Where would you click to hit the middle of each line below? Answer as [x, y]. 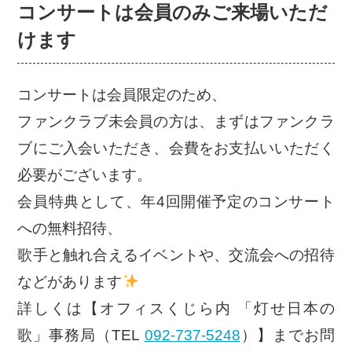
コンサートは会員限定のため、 [122, 95]
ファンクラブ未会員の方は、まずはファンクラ [176, 122]
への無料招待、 [70, 229]
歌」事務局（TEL [81, 335]
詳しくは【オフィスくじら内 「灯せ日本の [176, 309]
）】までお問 [287, 335]
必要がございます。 [85, 175]
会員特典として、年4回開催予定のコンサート [176, 202]
